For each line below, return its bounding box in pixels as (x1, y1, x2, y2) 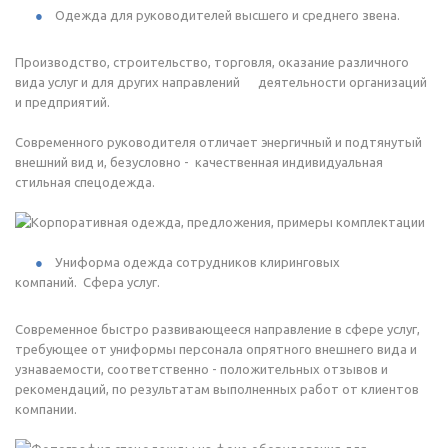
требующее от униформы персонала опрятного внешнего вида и (15, 341, 417, 356)
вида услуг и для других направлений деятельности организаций (15, 74, 427, 89)
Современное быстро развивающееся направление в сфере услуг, (15, 321, 420, 336)
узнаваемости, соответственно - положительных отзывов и (15, 361, 388, 376)
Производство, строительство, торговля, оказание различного (15, 54, 409, 69)
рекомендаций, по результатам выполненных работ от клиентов (15, 381, 419, 396)
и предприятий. (15, 94, 110, 109)
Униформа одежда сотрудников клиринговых (55, 254, 340, 269)
